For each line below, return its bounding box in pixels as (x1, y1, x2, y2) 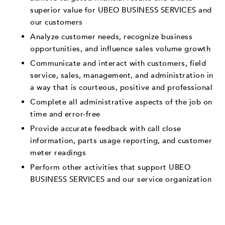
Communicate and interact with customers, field (30, 58, 206, 68)
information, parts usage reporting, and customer (30, 135, 212, 146)
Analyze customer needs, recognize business (30, 31, 192, 42)
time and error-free (30, 108, 100, 119)
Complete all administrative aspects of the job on (30, 96, 212, 107)
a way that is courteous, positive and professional (30, 82, 212, 92)
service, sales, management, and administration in (30, 70, 213, 80)
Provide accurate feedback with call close (30, 123, 181, 134)
